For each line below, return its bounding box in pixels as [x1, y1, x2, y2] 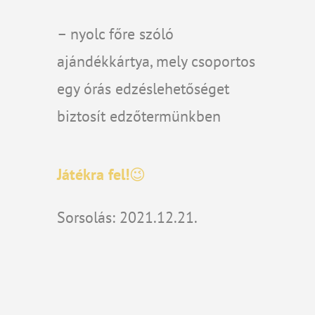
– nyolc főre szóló [56, 24, 174, 44]
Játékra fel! [56, 165, 129, 184]
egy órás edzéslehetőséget [56, 79, 229, 98]
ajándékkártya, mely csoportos [56, 51, 255, 71]
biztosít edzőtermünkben [56, 106, 221, 126]
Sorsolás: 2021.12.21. [56, 207, 198, 227]
